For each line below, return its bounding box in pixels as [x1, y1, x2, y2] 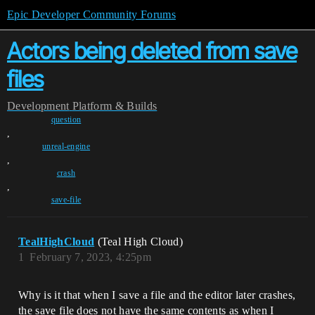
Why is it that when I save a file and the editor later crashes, [18, 289, 296, 301]
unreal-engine [41, 141, 91, 151]
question [51, 115, 82, 124]
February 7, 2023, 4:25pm [30, 251, 152, 263]
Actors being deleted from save [7, 37, 297, 65]
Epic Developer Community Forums [7, 8, 176, 20]
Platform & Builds [72, 100, 157, 112]
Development [7, 100, 70, 112]
